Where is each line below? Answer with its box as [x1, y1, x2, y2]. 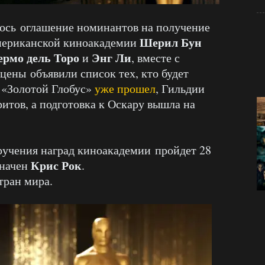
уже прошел [95, 80, 156, 96]
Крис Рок [31, 156, 82, 174]
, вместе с [131, 49, 180, 66]
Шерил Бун [140, 33, 202, 51]
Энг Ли [92, 49, 131, 66]
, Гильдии [156, 80, 205, 96]
